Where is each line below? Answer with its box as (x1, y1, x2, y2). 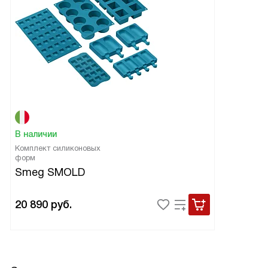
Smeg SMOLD (15, 166, 85, 179)
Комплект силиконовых (15, 144, 100, 153)
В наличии (15, 129, 57, 139)
